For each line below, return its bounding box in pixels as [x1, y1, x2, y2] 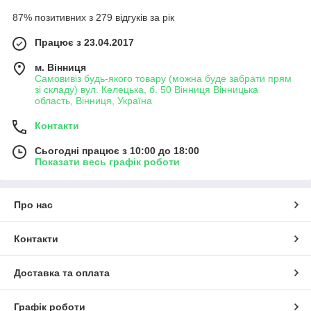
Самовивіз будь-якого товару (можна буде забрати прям [35, 73, 292, 84]
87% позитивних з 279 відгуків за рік [12, 12, 174, 23]
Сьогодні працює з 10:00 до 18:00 [35, 145, 199, 156]
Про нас [14, 199, 53, 210]
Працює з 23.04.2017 [35, 37, 134, 48]
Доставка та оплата [14, 267, 110, 278]
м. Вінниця [35, 62, 86, 73]
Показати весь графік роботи [35, 156, 180, 167]
